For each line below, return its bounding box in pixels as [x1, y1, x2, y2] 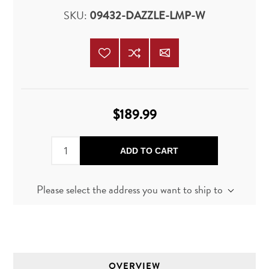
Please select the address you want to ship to [36, 181, 223, 198]
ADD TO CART [119, 145, 178, 156]
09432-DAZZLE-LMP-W [89, 7, 205, 23]
